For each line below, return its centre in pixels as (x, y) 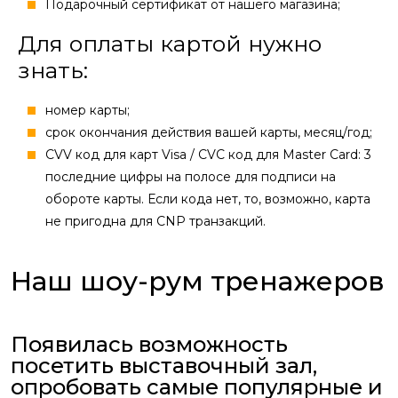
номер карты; (88, 111)
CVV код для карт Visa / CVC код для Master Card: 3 (208, 155)
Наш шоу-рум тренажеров (198, 282)
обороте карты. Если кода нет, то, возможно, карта (208, 199)
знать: (53, 71)
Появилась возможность (149, 345)
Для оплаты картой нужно (170, 44)
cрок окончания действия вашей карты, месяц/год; (209, 133)
